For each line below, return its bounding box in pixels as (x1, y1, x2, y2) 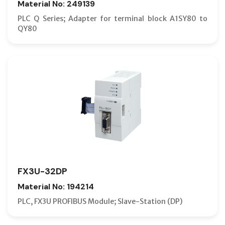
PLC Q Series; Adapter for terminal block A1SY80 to (18, 14, 207, 23)
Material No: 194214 (18, 181, 94, 192)
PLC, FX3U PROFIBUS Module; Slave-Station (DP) (18, 196, 183, 206)
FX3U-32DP (18, 165, 67, 177)
